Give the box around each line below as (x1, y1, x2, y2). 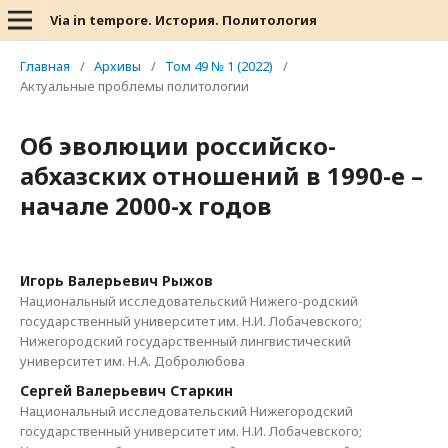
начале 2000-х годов (20, 189, 272, 222)
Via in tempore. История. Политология (50, 11, 317, 29)
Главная (20, 57, 70, 75)
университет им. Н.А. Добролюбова (20, 352, 245, 370)
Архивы (94, 57, 141, 75)
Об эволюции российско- (20, 129, 336, 162)
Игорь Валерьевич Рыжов (20, 271, 213, 290)
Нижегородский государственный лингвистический (20, 332, 351, 350)
